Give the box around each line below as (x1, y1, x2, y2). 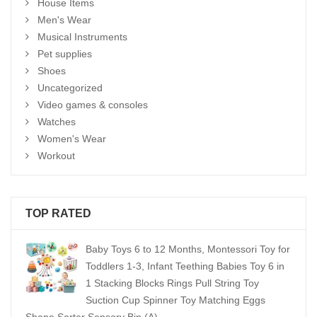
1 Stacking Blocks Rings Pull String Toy (86, 277, 259, 289)
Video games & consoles (38, 99, 148, 110)
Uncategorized (38, 82, 103, 93)
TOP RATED (25, 207, 91, 219)
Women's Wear (38, 133, 106, 144)
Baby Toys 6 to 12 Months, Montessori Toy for (86, 243, 290, 255)
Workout (38, 150, 75, 161)
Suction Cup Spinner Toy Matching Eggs (86, 294, 265, 306)
